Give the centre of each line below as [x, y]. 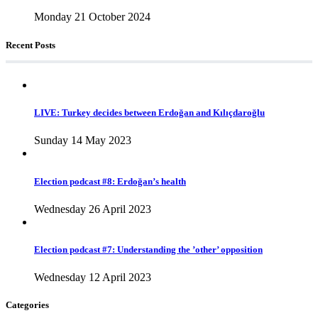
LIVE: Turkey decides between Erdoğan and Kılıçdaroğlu [149, 113]
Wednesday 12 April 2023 [93, 278]
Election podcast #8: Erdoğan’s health [110, 181]
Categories [27, 305]
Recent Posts [31, 45]
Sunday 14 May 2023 [83, 141]
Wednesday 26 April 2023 [93, 209]
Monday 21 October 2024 [92, 17]
